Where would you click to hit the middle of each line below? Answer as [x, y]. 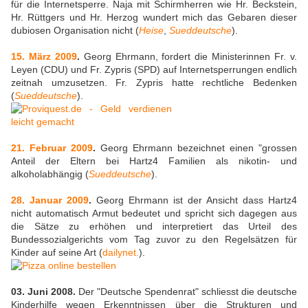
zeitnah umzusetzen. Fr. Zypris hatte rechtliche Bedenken [154, 83]
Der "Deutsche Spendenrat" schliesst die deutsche [186, 292]
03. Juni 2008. [43, 292]
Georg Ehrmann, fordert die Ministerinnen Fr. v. [188, 57]
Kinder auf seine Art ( [57, 253]
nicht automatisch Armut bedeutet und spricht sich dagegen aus [154, 213]
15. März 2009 [44, 57]
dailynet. [121, 253]
